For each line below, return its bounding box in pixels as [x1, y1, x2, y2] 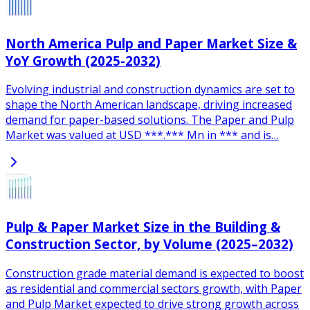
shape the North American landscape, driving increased [6, 97, 292, 113]
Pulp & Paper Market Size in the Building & [6, 218, 280, 236]
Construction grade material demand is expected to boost [6, 265, 304, 281]
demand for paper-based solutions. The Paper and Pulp [6, 112, 294, 128]
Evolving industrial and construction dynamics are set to [6, 82, 295, 98]
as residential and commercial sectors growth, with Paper [6, 280, 302, 296]
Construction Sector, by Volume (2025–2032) [6, 235, 293, 253]
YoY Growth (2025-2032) [6, 51, 161, 69]
